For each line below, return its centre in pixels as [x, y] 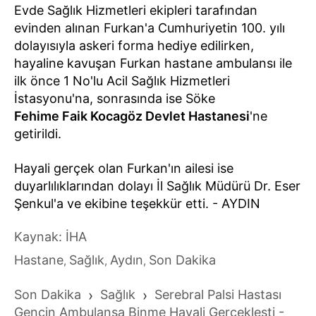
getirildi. [38, 134]
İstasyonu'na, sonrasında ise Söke [115, 98]
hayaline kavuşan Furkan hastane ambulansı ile [153, 63]
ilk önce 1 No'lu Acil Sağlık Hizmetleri [122, 81]
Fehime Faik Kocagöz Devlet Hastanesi [132, 116]
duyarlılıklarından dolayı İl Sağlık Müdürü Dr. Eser [157, 186]
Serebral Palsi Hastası [218, 294]
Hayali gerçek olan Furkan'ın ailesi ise [124, 168]
